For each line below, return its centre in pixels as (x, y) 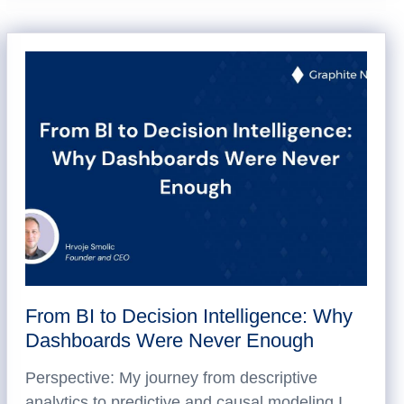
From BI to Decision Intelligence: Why (188, 316)
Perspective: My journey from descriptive (171, 378)
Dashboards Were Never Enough (169, 340)
